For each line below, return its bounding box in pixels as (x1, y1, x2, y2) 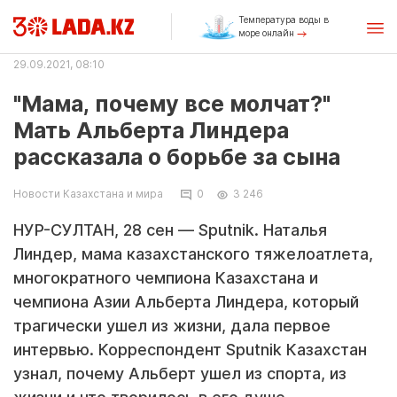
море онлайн (237, 27, 297, 38)
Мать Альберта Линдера (13, 117, 289, 144)
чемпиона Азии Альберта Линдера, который (13, 292, 359, 311)
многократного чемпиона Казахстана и (13, 269, 318, 287)
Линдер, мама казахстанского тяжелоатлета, (13, 245, 373, 263)
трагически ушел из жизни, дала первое (13, 316, 331, 335)
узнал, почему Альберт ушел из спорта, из (13, 364, 346, 383)
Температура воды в (237, 14, 329, 25)
